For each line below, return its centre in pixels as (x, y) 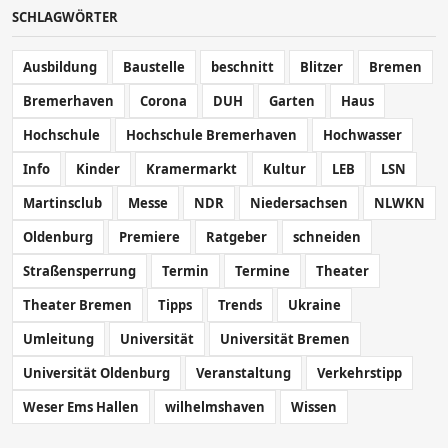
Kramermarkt (191, 168)
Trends (240, 304)
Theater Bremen (77, 304)
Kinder (98, 168)
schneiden (327, 236)
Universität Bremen (285, 338)
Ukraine (314, 304)
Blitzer (321, 66)
